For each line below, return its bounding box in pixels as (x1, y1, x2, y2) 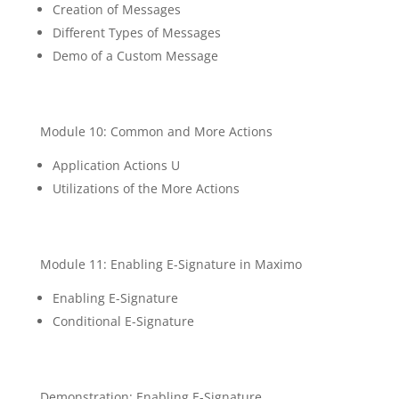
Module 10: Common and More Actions (39, 123, 276, 140)
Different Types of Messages (52, 24, 221, 41)
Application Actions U (52, 157, 180, 174)
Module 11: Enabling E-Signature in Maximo (39, 256, 305, 273)
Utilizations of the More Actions (52, 180, 247, 197)
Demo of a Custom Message (52, 47, 225, 64)
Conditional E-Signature (52, 313, 201, 330)
